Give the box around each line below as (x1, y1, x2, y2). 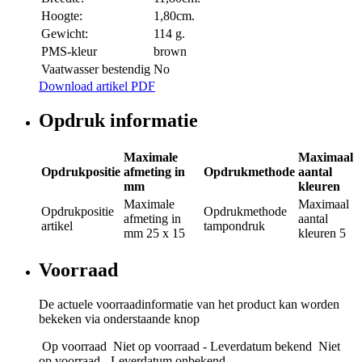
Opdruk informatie (39, 109, 198, 131)
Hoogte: (41, 9, 82, 23)
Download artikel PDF (39, 79, 155, 94)
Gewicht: (41, 27, 88, 41)
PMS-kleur (41, 44, 97, 59)
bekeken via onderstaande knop (39, 311, 200, 326)
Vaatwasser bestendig (41, 62, 150, 77)
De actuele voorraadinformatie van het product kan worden (39, 297, 339, 311)
